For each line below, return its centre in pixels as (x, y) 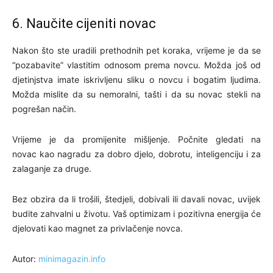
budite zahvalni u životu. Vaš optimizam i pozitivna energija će (136, 214)
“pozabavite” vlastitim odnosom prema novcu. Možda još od (136, 65)
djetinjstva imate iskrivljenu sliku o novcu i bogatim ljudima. (136, 80)
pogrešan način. (44, 109)
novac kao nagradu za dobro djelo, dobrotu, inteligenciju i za (136, 154)
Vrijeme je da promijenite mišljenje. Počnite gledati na (136, 140)
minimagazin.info (72, 259)
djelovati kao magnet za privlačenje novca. (97, 229)
